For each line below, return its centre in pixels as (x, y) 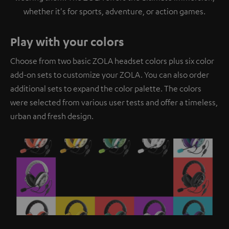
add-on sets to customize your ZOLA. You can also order (110, 75)
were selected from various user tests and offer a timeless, (114, 102)
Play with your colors (67, 42)
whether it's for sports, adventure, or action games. (114, 12)
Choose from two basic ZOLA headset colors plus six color (112, 61)
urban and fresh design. (52, 116)
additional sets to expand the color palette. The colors (106, 89)
